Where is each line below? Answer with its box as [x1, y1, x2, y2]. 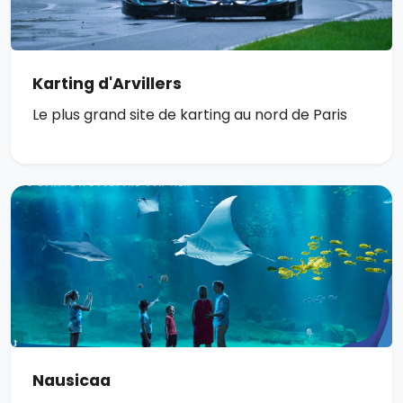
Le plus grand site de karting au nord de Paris [32, 104, 347, 126]
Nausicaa [32, 370, 111, 392]
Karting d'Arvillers [32, 73, 182, 95]
